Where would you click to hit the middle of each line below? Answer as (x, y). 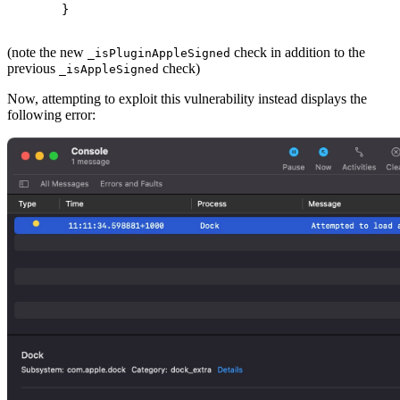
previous (33, 69)
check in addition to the (298, 53)
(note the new (47, 53)
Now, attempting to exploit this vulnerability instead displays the (187, 99)
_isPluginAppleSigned (159, 54)
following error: (51, 115)
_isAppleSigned (109, 70)
